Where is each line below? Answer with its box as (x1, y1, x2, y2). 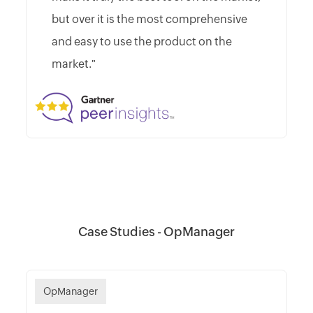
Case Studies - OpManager (78, 224, 235, 240)
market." (51, 57, 96, 71)
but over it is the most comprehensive (51, 13, 247, 27)
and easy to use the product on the (51, 35, 232, 49)
